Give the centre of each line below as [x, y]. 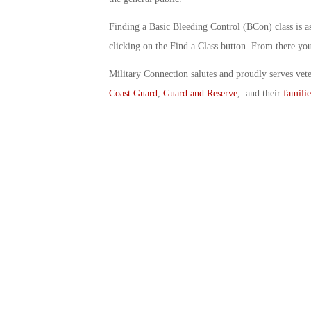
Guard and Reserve [200, 93]
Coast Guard [133, 93]
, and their [260, 93]
